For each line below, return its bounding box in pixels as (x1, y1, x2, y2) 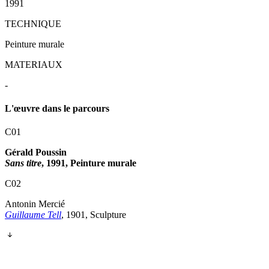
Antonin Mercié (5, 199, 65, 210)
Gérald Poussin (5, 147, 67, 158)
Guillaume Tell (5, 210, 61, 220)
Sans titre (5, 158, 41, 169)
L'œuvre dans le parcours (5, 103, 109, 114)
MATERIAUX (5, 59, 62, 70)
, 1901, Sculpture (61, 210, 126, 220)
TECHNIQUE (5, 18, 61, 29)
